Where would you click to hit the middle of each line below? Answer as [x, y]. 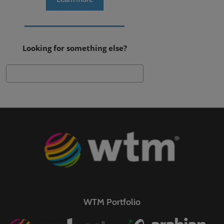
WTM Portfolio [112, 202]
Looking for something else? [74, 48]
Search [159, 72]
